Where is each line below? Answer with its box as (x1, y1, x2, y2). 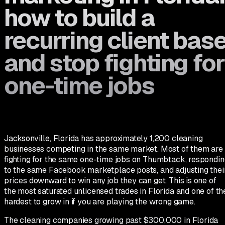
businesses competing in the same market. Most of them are (4, 143, 223, 154)
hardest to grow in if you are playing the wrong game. (4, 196, 195, 207)
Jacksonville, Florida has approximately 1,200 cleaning (4, 133, 203, 144)
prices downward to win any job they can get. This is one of (4, 175, 216, 186)
